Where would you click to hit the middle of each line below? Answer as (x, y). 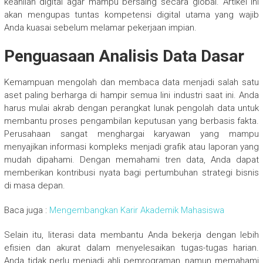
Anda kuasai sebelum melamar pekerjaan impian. (100, 27)
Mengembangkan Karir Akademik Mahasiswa (136, 210)
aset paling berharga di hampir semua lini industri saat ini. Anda (131, 95)
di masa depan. (34, 185)
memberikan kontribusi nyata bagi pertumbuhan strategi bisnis (131, 172)
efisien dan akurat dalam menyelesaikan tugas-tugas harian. (131, 247)
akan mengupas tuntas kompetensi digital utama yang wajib (131, 14)
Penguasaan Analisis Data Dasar (124, 56)
